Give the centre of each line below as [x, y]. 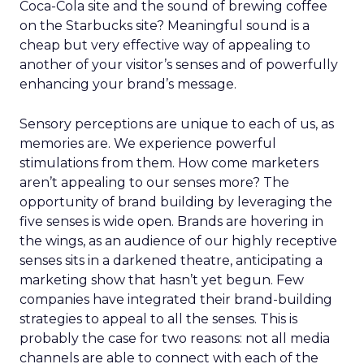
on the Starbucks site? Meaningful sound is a [165, 26]
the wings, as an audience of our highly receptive [178, 241]
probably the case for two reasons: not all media [175, 338]
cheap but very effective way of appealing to [165, 45]
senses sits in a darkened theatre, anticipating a [171, 260]
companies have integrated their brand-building [176, 299]
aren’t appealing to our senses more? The [154, 182]
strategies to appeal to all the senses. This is [158, 319]
